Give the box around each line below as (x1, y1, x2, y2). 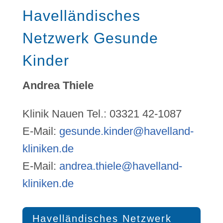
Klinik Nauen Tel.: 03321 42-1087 (22, 108, 182, 120)
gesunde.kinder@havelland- (59, 125, 194, 138)
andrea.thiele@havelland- (59, 160, 182, 173)
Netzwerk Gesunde (22, 30, 158, 47)
